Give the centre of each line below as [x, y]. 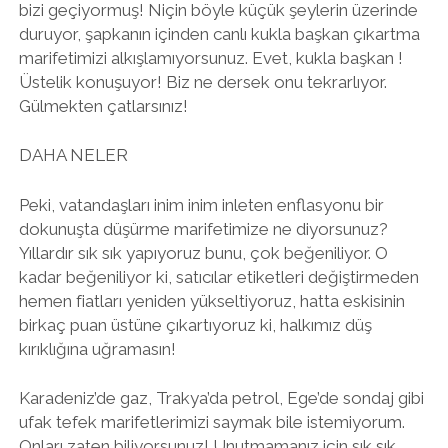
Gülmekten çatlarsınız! [103, 105]
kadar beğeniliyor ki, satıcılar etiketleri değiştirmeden [218, 276]
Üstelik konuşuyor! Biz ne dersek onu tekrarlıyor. [202, 81]
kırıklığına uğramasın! [97, 348]
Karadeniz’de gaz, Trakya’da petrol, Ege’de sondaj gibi [221, 398]
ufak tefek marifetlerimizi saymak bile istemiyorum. [211, 422]
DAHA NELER [73, 155]
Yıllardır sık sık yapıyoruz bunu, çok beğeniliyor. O [203, 252]
